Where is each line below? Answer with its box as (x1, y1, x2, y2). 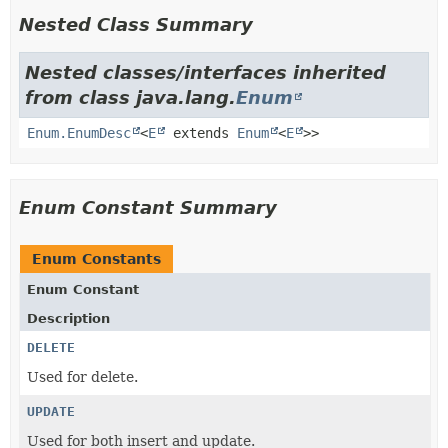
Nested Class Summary (19, 14, 253, 35)
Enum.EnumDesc (27, 125, 131, 141)
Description (27, 311, 110, 326)
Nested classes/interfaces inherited (25, 62, 386, 83)
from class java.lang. (25, 87, 236, 108)
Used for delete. (27, 369, 138, 385)
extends (165, 125, 237, 141)
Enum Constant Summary (19, 197, 277, 218)
